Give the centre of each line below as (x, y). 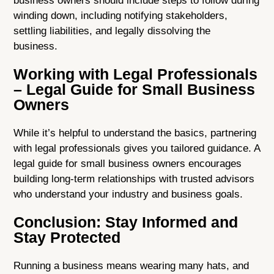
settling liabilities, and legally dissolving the (112, 31)
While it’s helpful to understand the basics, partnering (135, 133)
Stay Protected (67, 238)
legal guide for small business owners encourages (128, 164)
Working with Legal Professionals (136, 74)
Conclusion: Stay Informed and (126, 222)
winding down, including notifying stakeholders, (121, 16)
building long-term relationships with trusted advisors (134, 179)
